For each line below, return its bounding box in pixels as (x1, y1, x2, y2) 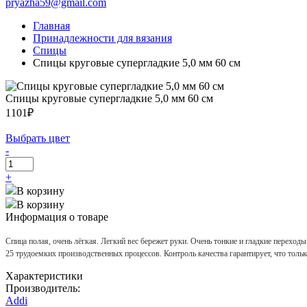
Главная (33, 20, 70, 32)
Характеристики (5, 270, 83, 282)
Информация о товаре (5, 211, 108, 223)
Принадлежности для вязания (33, 32, 172, 44)
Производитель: (5, 282, 80, 294)
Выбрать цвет (5, 132, 70, 144)
